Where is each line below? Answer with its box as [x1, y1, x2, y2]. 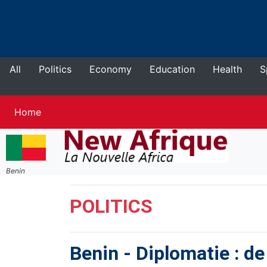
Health [213, 63, 242, 75]
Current [41, 105, 74, 117]
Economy [89, 63, 132, 75]
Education [150, 63, 195, 75]
